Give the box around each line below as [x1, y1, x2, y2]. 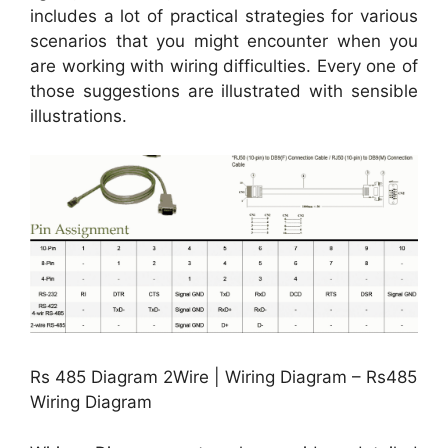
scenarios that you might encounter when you [30, 31, 418, 52]
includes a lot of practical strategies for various [30, 6, 418, 27]
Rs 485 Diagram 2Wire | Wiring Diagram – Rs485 [30, 367, 417, 388]
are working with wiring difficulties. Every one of [30, 56, 418, 77]
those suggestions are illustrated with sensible [30, 81, 418, 102]
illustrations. [30, 106, 127, 127]
